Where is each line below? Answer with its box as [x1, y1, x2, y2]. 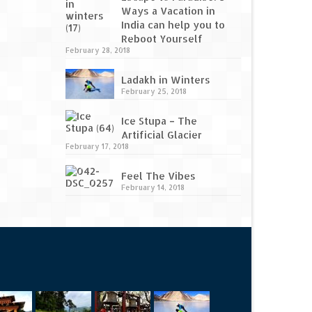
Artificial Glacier [120, 129, 202, 141]
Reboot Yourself [120, 32, 203, 45]
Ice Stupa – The [120, 115, 197, 127]
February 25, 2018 [120, 86, 187, 95]
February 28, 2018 [65, 45, 130, 54]
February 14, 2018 [120, 183, 185, 192]
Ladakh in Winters [120, 73, 210, 86]
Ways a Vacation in [120, 4, 215, 17]
